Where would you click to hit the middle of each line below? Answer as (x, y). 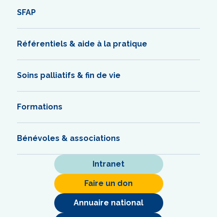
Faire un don (108, 183)
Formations (40, 107)
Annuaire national (108, 202)
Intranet (108, 164)
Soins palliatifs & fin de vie (69, 75)
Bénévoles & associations (69, 138)
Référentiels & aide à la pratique (82, 44)
